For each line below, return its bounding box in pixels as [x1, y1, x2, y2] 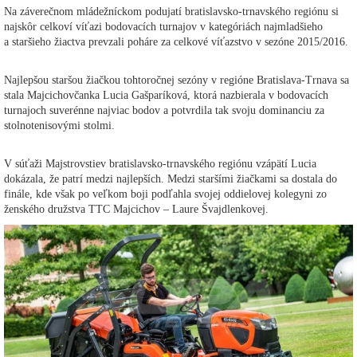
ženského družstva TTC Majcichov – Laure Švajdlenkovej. [4, 202, 269, 215]
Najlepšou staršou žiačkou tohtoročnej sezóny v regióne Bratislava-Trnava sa [4, 73, 349, 86]
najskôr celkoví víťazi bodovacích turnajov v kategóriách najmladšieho [4, 20, 323, 33]
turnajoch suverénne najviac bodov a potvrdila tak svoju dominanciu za [4, 104, 324, 116]
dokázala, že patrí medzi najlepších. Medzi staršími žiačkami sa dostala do [4, 172, 337, 185]
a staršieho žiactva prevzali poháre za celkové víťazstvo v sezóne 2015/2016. [4, 35, 348, 48]
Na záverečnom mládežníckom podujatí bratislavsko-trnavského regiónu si [4, 5, 339, 18]
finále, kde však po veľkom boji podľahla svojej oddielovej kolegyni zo [4, 187, 327, 200]
